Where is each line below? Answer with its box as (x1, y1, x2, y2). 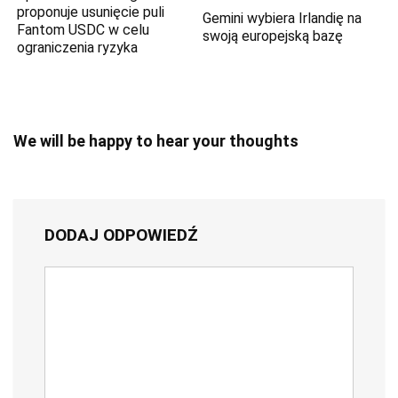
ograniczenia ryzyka (17, 39, 139, 57)
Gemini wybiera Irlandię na (203, 9, 362, 27)
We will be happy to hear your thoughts (13, 131, 298, 151)
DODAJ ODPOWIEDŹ (44, 225, 198, 246)
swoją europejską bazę (203, 27, 344, 44)
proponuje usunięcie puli (17, 4, 165, 21)
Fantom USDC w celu (17, 21, 150, 39)
